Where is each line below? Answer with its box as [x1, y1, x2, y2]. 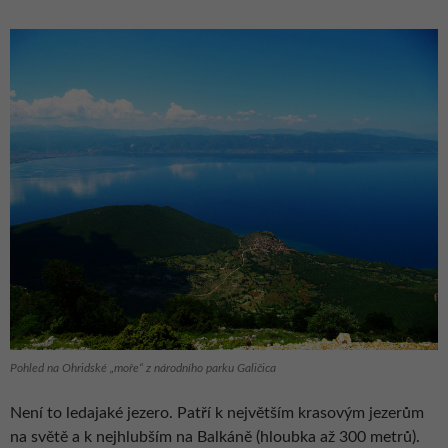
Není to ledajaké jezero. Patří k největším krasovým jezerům [10, 404, 424, 421]
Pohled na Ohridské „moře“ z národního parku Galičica [10, 361, 276, 374]
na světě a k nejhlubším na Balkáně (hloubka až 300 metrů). [10, 428, 420, 445]
